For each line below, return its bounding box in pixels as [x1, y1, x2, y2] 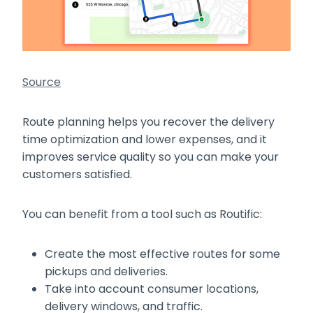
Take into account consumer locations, [45, 281, 259, 298]
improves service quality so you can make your [22, 149, 279, 166]
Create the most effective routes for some [45, 246, 280, 263]
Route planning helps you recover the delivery [22, 114, 275, 131]
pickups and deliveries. [45, 263, 168, 280]
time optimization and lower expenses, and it [22, 131, 267, 148]
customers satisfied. [22, 166, 135, 183]
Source [22, 74, 61, 91]
